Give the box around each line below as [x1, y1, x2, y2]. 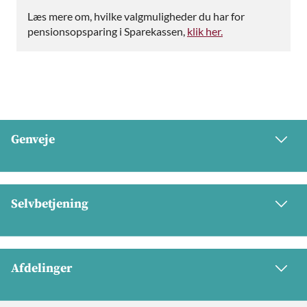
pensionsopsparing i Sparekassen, [27, 24, 187, 38]
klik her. [187, 24, 223, 38]
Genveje [11, 131, 55, 147]
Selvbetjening [11, 195, 88, 212]
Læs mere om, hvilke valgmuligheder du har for [27, 9, 245, 23]
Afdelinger [11, 260, 72, 276]
